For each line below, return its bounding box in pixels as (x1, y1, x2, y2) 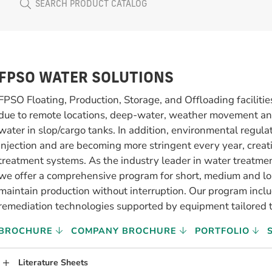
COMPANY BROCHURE (70, 224, 180, 237)
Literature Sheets (18, 256, 88, 268)
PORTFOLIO (194, 224, 253, 237)
